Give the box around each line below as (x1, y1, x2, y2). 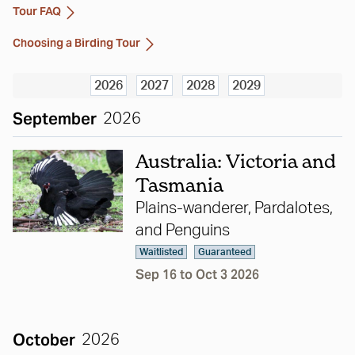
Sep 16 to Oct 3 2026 (135, 266, 259, 283)
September (13, 109, 97, 129)
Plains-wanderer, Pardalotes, (135, 200, 333, 216)
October (13, 330, 75, 350)
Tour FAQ (13, 4, 61, 18)
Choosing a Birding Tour (13, 36, 140, 50)
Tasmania (135, 174, 223, 197)
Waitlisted (139, 247, 183, 257)
